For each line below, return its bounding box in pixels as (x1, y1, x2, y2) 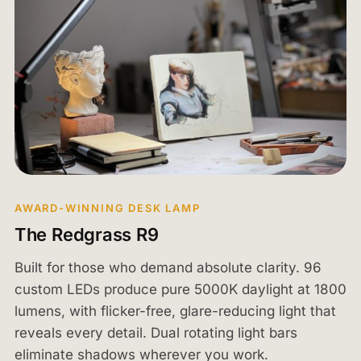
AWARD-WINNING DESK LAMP (14, 201, 201, 214)
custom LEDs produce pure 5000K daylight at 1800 (14, 280, 346, 297)
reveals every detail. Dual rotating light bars (14, 324, 297, 341)
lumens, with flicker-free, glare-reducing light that (14, 302, 336, 319)
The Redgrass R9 (14, 223, 159, 245)
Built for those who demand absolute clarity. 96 (14, 259, 322, 276)
